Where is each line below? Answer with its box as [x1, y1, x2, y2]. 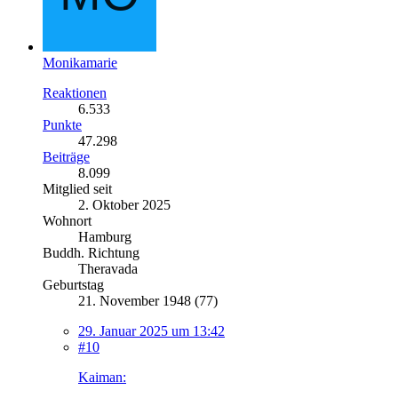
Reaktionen [43, 84, 107, 100]
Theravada [78, 260, 138, 276]
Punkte [43, 116, 82, 132]
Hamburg [78, 228, 131, 244]
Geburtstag [43, 276, 104, 292]
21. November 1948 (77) [78, 292, 218, 308]
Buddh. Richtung [43, 244, 139, 260]
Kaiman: [78, 369, 126, 385]
